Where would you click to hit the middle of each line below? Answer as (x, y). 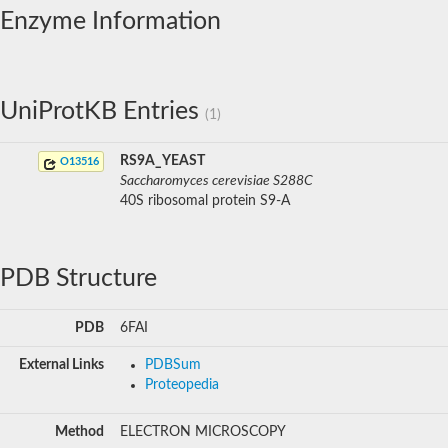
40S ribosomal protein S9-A (205, 200)
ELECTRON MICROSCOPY (203, 431)
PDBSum (173, 364)
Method (79, 431)
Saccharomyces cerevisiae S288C (216, 180)
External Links (61, 364)
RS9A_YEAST (162, 160)
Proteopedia (182, 384)
